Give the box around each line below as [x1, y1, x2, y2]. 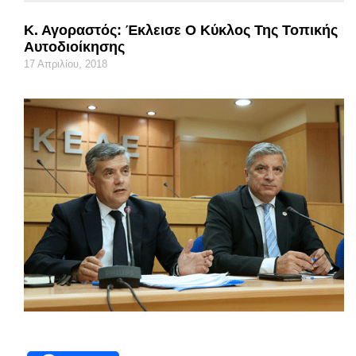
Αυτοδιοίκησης [24, 38, 125, 55]
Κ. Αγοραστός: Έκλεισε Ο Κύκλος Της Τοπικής [24, 21, 338, 38]
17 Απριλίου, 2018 [24, 57, 107, 70]
